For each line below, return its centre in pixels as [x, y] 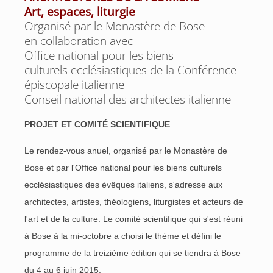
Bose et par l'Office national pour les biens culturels [123, 168]
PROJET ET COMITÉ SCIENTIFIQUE [97, 124]
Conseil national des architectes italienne [128, 99]
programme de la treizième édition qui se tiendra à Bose [133, 253]
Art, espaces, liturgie [80, 12]
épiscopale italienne [74, 85]
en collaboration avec [79, 41]
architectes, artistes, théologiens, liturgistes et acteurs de [134, 202]
